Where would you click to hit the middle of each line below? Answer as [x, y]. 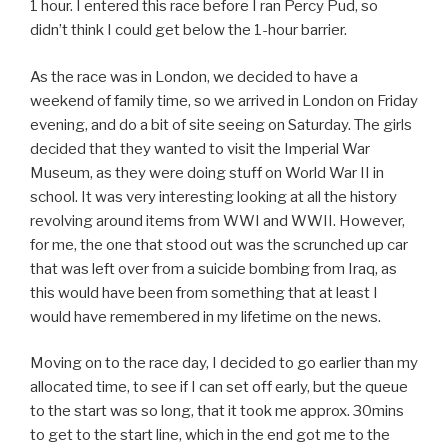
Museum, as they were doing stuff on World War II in [207, 172]
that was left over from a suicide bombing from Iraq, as [213, 268]
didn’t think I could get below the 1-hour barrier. [188, 30]
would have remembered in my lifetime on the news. [205, 316]
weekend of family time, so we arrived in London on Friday [224, 100]
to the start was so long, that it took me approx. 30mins [217, 411]
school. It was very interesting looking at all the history [213, 196]
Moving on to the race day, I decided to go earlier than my [224, 363]
